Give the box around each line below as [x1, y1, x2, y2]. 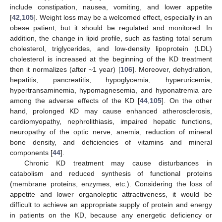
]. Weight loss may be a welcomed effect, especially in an [34, 13, 212, 21]
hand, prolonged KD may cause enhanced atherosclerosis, [10, 107, 212, 115]
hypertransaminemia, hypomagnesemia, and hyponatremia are [10, 86, 212, 94]
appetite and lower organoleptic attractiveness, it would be [10, 190, 212, 198]
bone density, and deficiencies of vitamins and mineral [10, 138, 212, 146]
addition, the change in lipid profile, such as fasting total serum [10, 34, 212, 42]
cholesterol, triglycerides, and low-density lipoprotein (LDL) [10, 44, 212, 53]
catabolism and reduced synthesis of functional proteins [10, 169, 212, 177]
